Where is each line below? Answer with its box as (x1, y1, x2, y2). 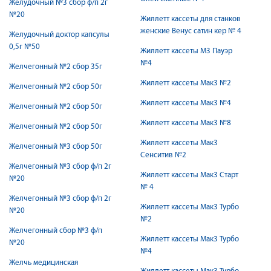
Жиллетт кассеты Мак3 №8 (140, 119, 231, 127)
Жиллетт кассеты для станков (140, 15, 241, 23)
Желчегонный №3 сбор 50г (9, 143, 102, 151)
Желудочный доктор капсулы (9, 31, 109, 39)
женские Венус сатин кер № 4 (140, 27, 241, 35)
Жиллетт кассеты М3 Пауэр (140, 47, 232, 55)
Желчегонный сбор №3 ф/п (9, 227, 102, 235)
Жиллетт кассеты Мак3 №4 (140, 99, 231, 107)
